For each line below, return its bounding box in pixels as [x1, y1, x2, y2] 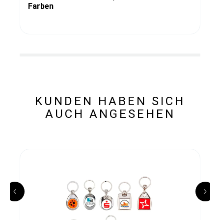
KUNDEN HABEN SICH [35, 94, 185, 108]
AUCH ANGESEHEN [45, 107, 175, 121]
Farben [28, 1, 54, 11]
